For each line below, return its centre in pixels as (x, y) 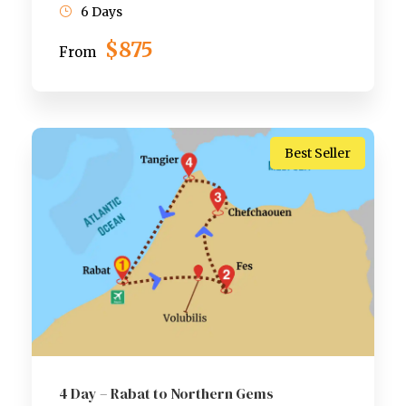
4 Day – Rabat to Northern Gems (166, 393)
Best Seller (318, 153)
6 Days (101, 11)
